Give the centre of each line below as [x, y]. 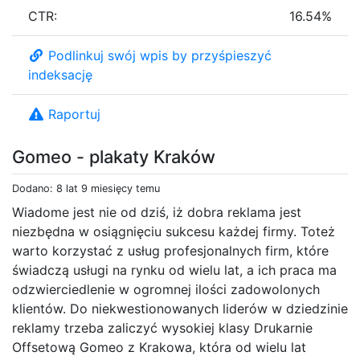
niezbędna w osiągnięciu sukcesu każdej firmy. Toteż [174, 231]
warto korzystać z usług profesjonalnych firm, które [170, 250]
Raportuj [74, 114]
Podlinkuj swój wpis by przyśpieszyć [160, 55]
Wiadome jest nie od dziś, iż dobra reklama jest [157, 212]
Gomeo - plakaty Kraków [114, 156]
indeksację [60, 74]
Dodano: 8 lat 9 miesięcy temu [86, 188]
